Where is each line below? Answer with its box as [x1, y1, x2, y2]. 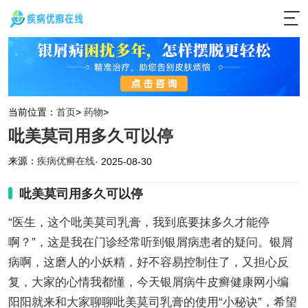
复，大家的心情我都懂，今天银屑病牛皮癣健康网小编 [8, 275, 289, 289]
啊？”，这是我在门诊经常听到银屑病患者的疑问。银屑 [8, 235, 293, 249]
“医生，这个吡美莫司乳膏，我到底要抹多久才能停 [8, 215, 269, 229]
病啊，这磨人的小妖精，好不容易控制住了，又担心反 [8, 255, 289, 269]
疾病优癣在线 [36, 155, 95, 167]
